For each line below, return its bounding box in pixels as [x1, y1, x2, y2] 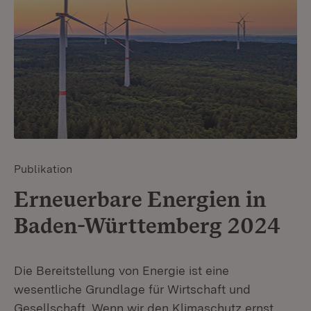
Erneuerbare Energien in [14, 185, 266, 212]
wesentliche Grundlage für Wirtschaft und [14, 281, 251, 296]
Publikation [14, 162, 72, 176]
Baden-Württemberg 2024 [14, 211, 280, 239]
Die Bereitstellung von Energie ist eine [14, 262, 229, 278]
